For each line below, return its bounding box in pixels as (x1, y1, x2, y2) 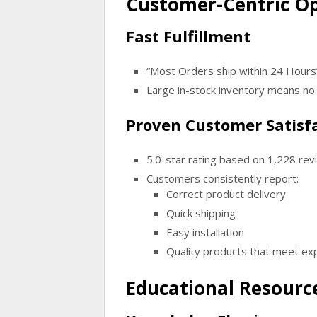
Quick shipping (166, 205, 236, 220)
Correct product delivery (166, 186, 286, 201)
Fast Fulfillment (126, 25, 250, 47)
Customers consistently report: (146, 171, 299, 185)
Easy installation (166, 224, 244, 239)
